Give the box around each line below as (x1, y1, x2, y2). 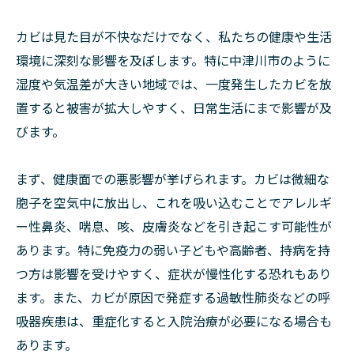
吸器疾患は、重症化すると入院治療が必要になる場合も (16, 311, 332, 331)
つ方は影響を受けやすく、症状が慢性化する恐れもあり (16, 264, 332, 284)
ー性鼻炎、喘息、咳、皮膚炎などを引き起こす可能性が (16, 217, 332, 236)
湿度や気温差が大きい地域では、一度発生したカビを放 (16, 74, 332, 94)
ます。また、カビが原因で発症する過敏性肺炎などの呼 (16, 288, 330, 307)
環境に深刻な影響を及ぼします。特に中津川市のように (16, 51, 330, 70)
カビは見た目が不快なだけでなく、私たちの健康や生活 (16, 27, 332, 47)
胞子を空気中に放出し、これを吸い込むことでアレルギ (16, 193, 332, 213)
